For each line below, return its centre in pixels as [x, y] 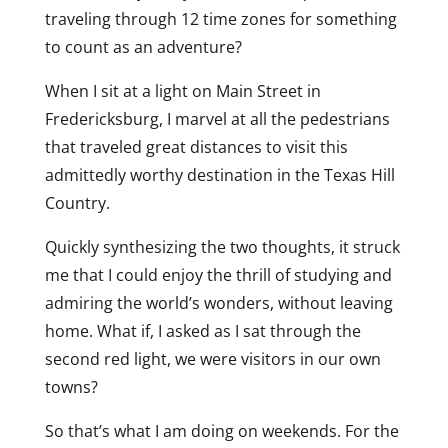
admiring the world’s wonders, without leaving [218, 303]
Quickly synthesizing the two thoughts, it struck [222, 247]
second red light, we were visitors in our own [212, 359]
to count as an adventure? [143, 47]
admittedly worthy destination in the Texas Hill [219, 175]
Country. [77, 203]
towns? [71, 387]
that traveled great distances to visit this [196, 147]
